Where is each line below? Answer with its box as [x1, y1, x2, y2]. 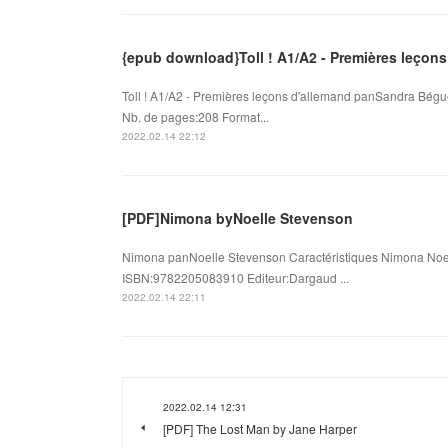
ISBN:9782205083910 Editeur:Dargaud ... [122, 268, 349, 286]
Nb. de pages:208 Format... [122, 107, 269, 125]
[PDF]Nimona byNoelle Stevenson [122, 207, 353, 228]
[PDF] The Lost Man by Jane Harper [163, 419, 357, 437]
